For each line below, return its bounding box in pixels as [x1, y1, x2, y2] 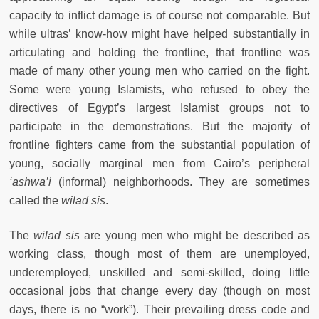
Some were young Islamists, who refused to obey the [9, 83, 310, 95]
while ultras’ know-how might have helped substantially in [9, 27, 310, 40]
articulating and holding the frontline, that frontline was [9, 46, 310, 58]
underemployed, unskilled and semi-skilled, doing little [9, 266, 310, 278]
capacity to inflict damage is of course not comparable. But [9, 9, 310, 21]
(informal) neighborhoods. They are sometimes [58, 175, 310, 188]
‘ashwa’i [9, 175, 58, 188]
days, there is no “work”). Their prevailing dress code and [9, 303, 310, 315]
